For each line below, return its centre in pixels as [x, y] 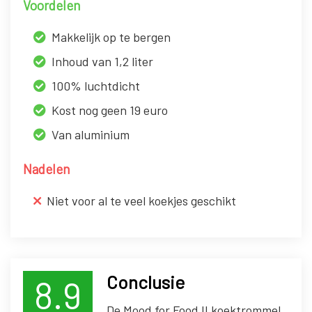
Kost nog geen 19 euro [110, 110]
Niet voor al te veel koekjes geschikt [141, 201]
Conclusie [146, 282]
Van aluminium [91, 135]
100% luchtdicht [96, 86]
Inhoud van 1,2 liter [102, 62]
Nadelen [46, 169]
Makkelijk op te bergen [111, 37]
